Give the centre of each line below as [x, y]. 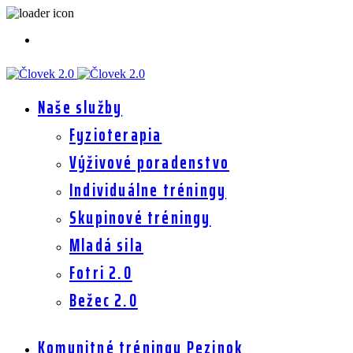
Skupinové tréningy [140, 218]
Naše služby [80, 108]
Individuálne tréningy [148, 190]
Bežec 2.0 [104, 301]
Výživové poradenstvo [149, 163]
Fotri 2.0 [101, 273]
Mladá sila [106, 245]
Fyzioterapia [116, 135]
